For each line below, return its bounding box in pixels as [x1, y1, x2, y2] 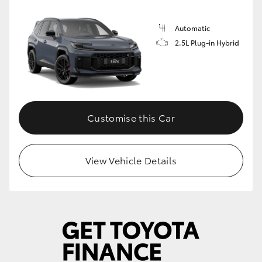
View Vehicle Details [85, 153, 177, 167]
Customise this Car [87, 111, 175, 125]
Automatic [175, 22, 210, 33]
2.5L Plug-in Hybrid [175, 37, 239, 47]
